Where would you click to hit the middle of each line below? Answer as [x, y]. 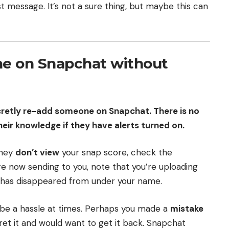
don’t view [37, 153]
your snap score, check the [116, 153]
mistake [187, 208]
